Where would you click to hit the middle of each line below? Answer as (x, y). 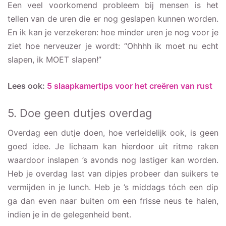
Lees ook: (27, 86)
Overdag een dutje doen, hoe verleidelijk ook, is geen (113, 132)
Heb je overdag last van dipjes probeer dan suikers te (113, 173)
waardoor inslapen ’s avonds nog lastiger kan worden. (113, 160)
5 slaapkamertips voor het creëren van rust (130, 86)
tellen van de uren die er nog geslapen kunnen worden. (113, 18)
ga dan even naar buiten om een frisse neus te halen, (113, 201)
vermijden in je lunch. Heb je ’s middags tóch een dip (113, 187)
